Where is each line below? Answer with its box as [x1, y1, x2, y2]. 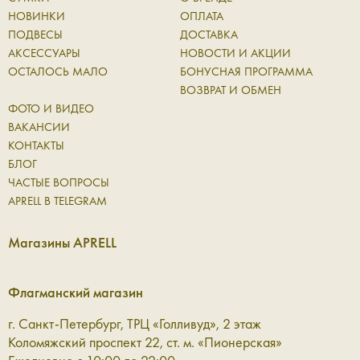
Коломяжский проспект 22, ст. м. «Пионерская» [8, 333, 282, 352]
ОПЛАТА [179, 8, 223, 25]
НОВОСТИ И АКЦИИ [179, 45, 291, 62]
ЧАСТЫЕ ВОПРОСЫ [8, 174, 109, 191]
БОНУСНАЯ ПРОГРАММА [179, 63, 313, 80]
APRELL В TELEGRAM [8, 193, 107, 210]
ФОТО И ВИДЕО [8, 100, 94, 117]
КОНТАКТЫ [8, 137, 64, 154]
